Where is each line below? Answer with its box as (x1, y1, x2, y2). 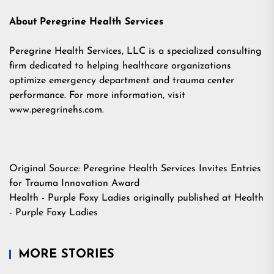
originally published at (130, 193, 234, 204)
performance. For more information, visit (9, 91, 185, 101)
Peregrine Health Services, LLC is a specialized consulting (9, 46, 262, 57)
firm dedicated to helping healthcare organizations (9, 61, 231, 72)
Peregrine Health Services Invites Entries (83, 164, 261, 174)
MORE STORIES (18, 248, 114, 261)
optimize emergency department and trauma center (9, 76, 234, 86)
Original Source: (9, 164, 83, 174)
